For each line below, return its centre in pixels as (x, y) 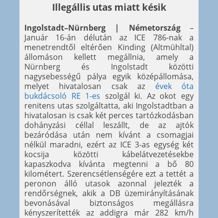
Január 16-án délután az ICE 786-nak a (109, 38)
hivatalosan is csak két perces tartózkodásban (109, 116)
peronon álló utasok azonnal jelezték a (109, 184)
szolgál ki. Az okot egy (147, 96)
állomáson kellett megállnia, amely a (109, 57)
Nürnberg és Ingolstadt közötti (109, 67)
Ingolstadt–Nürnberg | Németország (102, 28)
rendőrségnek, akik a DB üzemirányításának (109, 193)
